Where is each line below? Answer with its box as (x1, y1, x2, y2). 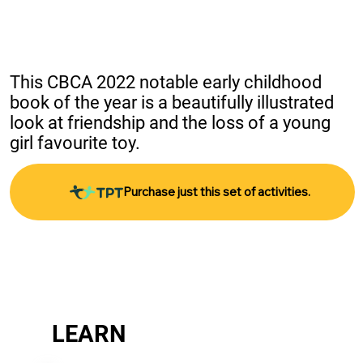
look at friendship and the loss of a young (9, 113, 331, 134)
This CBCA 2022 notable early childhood (9, 72, 322, 93)
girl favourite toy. (9, 133, 140, 154)
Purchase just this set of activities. (122, 184, 310, 200)
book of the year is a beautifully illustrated (9, 92, 334, 113)
